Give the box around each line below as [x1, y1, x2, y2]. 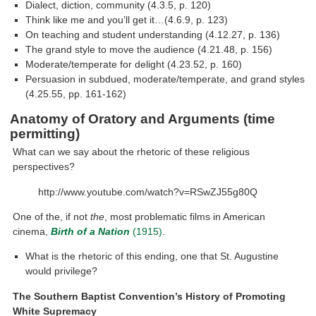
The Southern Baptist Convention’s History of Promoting [13, 290, 286, 302]
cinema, [13, 226, 51, 237]
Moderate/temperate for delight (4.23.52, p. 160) [25, 59, 243, 70]
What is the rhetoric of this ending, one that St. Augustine [25, 250, 279, 262]
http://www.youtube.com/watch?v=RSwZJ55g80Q [38, 186, 258, 197]
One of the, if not [13, 211, 91, 222]
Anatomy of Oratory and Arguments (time [10, 111, 276, 127]
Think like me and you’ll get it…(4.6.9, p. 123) [25, 14, 229, 25]
